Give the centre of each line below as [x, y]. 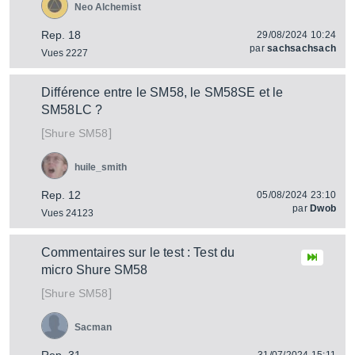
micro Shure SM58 [95, 270]
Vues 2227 [65, 53]
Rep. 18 [61, 35]
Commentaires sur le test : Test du [138, 252]
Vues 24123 [67, 213]
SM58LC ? [72, 110]
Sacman [93, 327]
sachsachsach [302, 48]
